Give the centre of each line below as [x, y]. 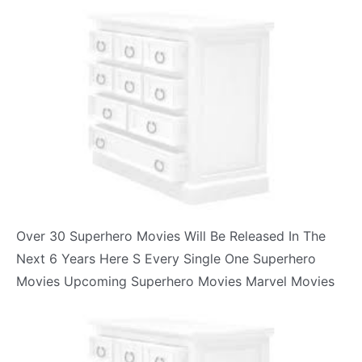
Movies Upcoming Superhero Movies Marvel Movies [175, 282]
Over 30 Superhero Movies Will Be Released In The [171, 236]
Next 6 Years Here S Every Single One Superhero [166, 259]
